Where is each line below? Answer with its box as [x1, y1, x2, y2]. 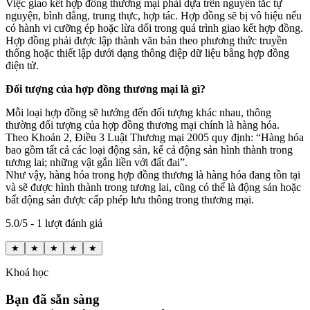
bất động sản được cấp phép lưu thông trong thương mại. [6, 194, 254, 206]
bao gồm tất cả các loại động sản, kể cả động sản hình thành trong [6, 144, 293, 156]
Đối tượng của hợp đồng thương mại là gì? [6, 83, 206, 95]
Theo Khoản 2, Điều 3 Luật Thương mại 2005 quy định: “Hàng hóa [6, 131, 304, 144]
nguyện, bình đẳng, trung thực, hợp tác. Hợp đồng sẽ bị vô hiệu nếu [6, 10, 302, 22]
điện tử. [6, 60, 39, 72]
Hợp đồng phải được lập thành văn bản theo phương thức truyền [6, 35, 287, 47]
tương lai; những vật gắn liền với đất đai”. [6, 156, 188, 169]
